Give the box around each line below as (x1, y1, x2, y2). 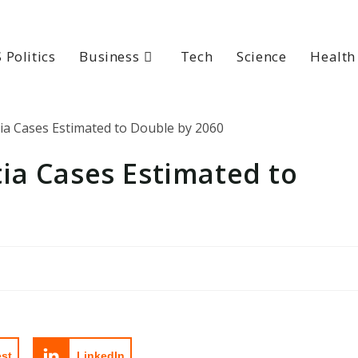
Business (79, 47, 140, 66)
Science (237, 47, 287, 66)
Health (310, 47, 356, 66)
